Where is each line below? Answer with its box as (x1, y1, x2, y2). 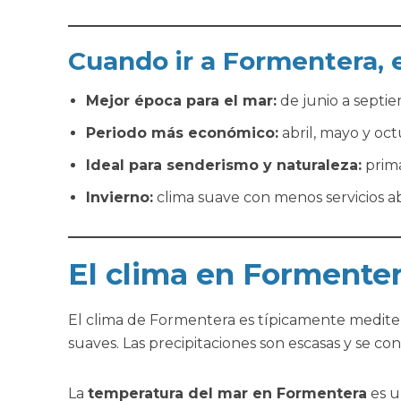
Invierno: (85, 188, 153, 206)
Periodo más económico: (85, 124, 278, 141)
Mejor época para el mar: (85, 91, 277, 109)
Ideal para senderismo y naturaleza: (85, 156, 362, 174)
